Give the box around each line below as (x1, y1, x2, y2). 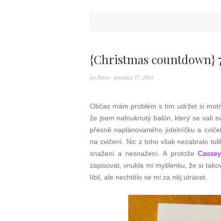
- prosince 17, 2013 (110, 74, 152, 81)
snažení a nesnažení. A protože (90, 149, 198, 157)
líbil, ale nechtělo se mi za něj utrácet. (90, 173, 209, 181)
